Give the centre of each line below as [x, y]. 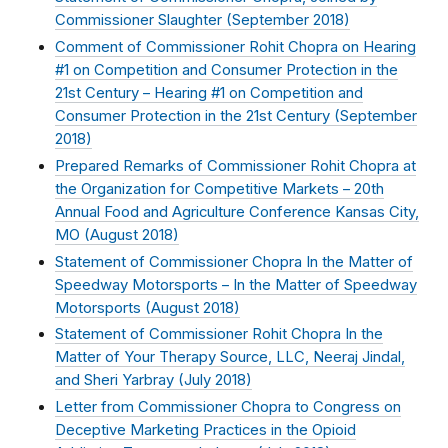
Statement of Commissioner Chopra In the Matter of [234, 261]
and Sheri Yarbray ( [119, 380]
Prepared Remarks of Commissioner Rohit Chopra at [235, 165]
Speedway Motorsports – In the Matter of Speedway [236, 284]
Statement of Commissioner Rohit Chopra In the [219, 334]
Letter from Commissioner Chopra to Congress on [228, 406]
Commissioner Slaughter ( [143, 20]
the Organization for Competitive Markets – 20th [219, 188]
